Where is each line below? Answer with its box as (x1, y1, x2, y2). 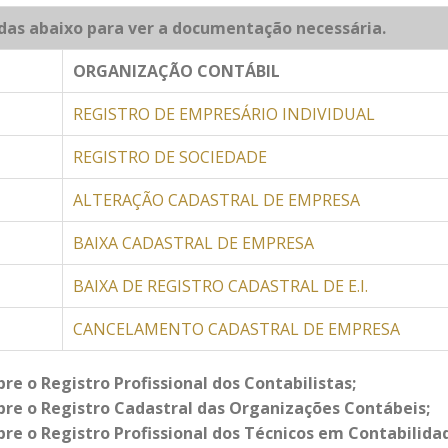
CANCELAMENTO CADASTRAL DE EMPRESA (73, 318, 400, 340)
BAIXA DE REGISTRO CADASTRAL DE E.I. (73, 275, 368, 297)
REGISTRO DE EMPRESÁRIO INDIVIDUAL (73, 103, 375, 125)
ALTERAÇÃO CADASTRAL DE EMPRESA (73, 189, 360, 211)
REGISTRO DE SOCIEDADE (73, 146, 267, 168)
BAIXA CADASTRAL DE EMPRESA (73, 232, 314, 254)
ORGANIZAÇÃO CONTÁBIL (73, 60, 280, 82)
